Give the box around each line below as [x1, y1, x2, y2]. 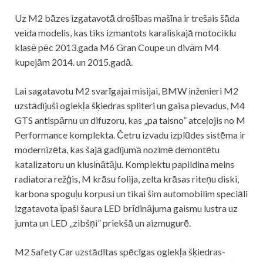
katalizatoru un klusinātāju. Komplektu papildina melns [15, 159, 234, 170]
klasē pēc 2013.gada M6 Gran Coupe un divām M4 [15, 42, 219, 53]
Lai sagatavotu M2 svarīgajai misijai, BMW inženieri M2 [15, 85, 238, 97]
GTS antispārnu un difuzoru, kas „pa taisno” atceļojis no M [15, 114, 245, 126]
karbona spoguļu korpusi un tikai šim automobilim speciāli [15, 188, 248, 200]
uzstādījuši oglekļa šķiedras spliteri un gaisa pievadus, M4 [15, 100, 245, 112]
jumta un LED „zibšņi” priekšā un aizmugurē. [15, 217, 191, 229]
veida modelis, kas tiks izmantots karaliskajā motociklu [15, 27, 236, 39]
